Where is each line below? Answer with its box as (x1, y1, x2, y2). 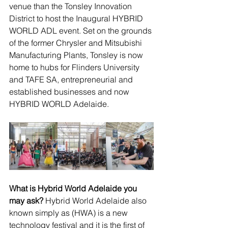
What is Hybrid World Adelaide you (9, 183, 139, 194)
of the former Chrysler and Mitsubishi (9, 38, 144, 48)
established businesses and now (9, 87, 131, 97)
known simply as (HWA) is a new (9, 208, 130, 218)
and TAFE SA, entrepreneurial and (9, 74, 135, 85)
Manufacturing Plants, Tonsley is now (9, 50, 145, 61)
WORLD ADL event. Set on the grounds (9, 25, 154, 36)
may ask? (9, 195, 43, 206)
